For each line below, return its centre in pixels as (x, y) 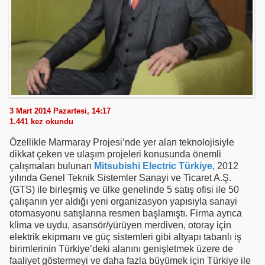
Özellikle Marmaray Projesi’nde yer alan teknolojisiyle (122, 142)
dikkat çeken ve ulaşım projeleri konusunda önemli (115, 154)
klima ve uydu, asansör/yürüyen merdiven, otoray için (120, 225)
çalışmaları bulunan (51, 166)
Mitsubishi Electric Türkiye (152, 166)
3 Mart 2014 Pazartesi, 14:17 (60, 111)
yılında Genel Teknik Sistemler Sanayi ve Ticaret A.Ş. (120, 177)
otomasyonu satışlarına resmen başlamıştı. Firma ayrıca (126, 213)
